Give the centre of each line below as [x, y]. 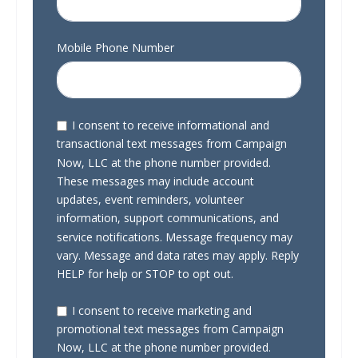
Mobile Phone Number [115, 48]
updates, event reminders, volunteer [150, 200]
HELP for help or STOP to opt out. [145, 274]
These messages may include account [155, 181]
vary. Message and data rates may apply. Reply [178, 256]
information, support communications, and [168, 218]
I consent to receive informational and [170, 125]
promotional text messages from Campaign [170, 329]
